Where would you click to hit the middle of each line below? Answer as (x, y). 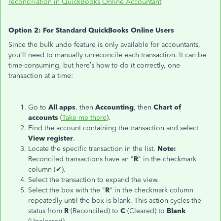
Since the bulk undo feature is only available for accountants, (104, 45)
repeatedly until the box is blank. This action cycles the (115, 201)
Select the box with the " (67, 190)
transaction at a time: (41, 76)
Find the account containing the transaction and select (113, 128)
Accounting (114, 107)
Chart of (167, 107)
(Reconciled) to (94, 211)
